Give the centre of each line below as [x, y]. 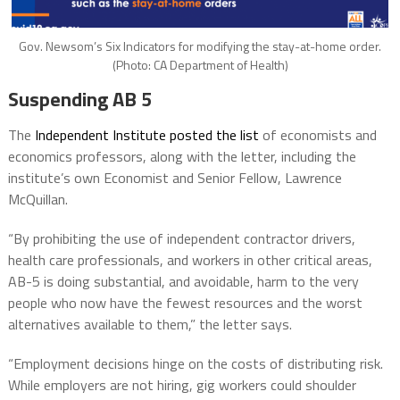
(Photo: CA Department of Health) [200, 64]
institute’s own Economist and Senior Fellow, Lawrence [175, 177]
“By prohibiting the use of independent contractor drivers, [181, 238]
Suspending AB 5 [79, 99]
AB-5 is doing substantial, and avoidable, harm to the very [183, 281]
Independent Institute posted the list [146, 134]
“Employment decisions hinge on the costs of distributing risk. [195, 363]
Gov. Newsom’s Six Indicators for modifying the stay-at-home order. [200, 46]
